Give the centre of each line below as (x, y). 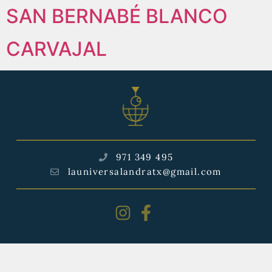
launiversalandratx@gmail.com (144, 172)
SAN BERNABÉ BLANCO (117, 16)
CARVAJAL (56, 49)
